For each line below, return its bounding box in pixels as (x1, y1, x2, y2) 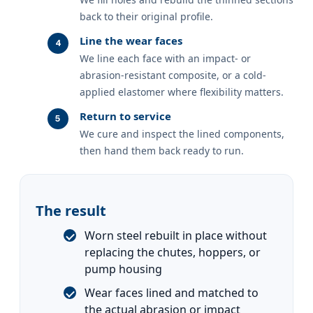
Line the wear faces (80, 33, 182, 48)
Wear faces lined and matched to (85, 284, 259, 300)
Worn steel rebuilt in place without (85, 227, 267, 243)
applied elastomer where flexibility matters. (80, 85, 284, 99)
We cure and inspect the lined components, (80, 126, 284, 140)
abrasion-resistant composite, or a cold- (80, 68, 266, 82)
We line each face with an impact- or (80, 51, 251, 65)
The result (36, 201, 106, 220)
